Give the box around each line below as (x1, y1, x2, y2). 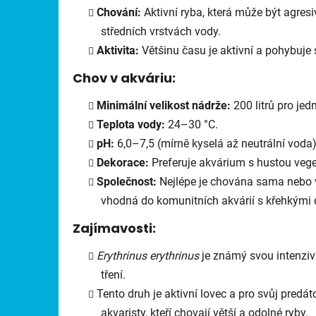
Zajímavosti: (73, 219, 156, 237)
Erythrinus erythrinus (97, 248, 199, 262)
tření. (101, 267, 126, 281)
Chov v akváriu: (73, 68, 176, 87)
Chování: (97, 5, 141, 19)
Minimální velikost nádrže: (97, 98, 231, 112)
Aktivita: (97, 43, 139, 57)
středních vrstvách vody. (101, 24, 221, 38)
